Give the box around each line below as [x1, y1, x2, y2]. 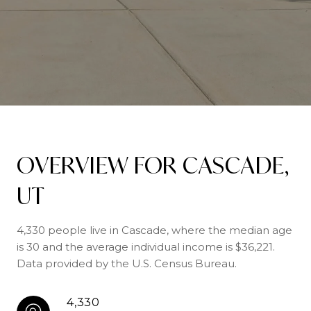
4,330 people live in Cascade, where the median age [17, 224, 292, 237]
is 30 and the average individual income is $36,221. [17, 240, 275, 253]
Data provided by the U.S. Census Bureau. [17, 257, 237, 270]
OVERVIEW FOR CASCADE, [17, 151, 289, 180]
